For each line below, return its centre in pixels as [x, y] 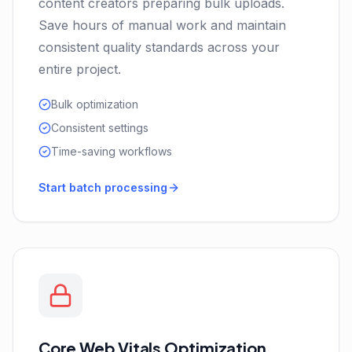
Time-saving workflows [112, 151]
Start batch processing [103, 187]
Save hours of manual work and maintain [162, 25]
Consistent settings [100, 128]
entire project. [80, 69]
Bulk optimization [95, 104]
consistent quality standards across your [159, 47]
